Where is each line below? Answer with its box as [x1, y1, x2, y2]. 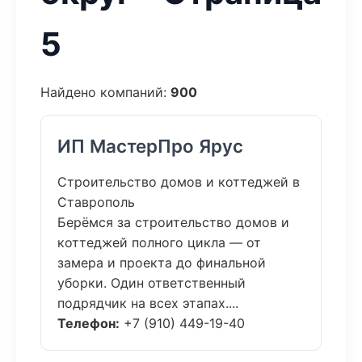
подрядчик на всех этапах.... [57, 295, 238, 311]
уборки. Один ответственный [57, 275, 246, 291]
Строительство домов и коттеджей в [57, 174, 300, 190]
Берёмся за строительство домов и [57, 214, 289, 230]
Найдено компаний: [40, 84, 170, 100]
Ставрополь [57, 194, 135, 210]
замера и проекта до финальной [57, 255, 266, 271]
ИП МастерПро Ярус [57, 135, 243, 157]
